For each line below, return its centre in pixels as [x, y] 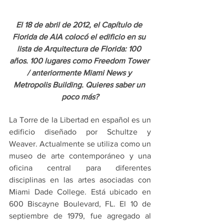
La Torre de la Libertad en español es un [80, 119]
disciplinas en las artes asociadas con [80, 179]
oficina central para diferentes [80, 167]
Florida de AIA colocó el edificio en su [80, 36]
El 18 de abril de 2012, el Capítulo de [80, 24]
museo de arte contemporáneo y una [80, 155]
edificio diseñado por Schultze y [80, 131]
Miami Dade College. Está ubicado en [80, 191]
